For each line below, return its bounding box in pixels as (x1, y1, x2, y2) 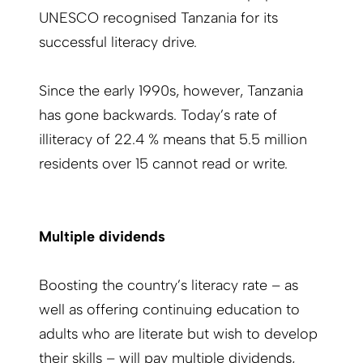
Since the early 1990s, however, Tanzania (39, 82, 303, 100)
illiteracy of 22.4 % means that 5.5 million (39, 130, 307, 149)
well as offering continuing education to (39, 301, 300, 319)
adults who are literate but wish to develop (39, 325, 318, 344)
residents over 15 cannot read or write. (39, 155, 288, 173)
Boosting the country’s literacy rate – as (39, 276, 298, 295)
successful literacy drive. (39, 33, 197, 52)
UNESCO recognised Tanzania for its (39, 9, 278, 28)
